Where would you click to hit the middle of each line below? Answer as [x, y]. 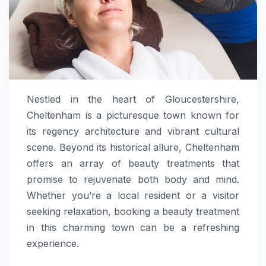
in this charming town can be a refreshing [133, 227]
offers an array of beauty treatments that [133, 163]
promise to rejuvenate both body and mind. [133, 179]
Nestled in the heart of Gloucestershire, [133, 99]
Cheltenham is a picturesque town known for [133, 115]
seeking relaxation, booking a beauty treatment [133, 211]
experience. [53, 243]
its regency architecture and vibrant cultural [133, 131]
